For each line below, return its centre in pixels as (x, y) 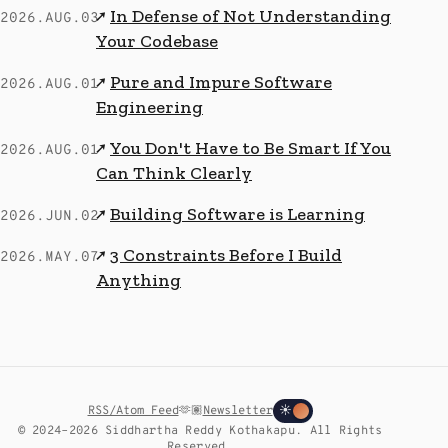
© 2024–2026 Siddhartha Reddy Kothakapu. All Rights (200, 430)
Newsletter (237, 410)
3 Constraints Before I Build (226, 254)
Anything (138, 279)
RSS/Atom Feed (133, 410)
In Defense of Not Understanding (250, 15)
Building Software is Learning (237, 213)
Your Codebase (157, 40)
